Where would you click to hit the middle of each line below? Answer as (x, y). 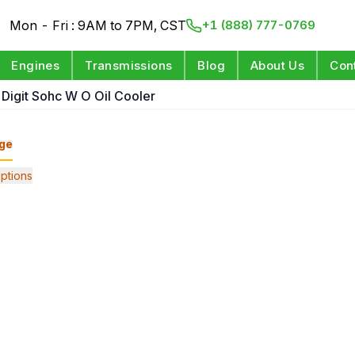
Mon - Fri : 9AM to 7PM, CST (98, 25)
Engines (36, 65)
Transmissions (129, 65)
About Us (278, 65)
